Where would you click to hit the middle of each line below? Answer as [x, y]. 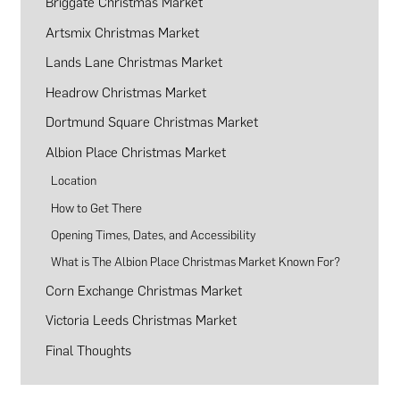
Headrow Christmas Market [125, 92]
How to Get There [97, 208]
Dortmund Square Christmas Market [151, 122]
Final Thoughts [88, 350]
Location [74, 181]
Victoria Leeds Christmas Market [141, 321]
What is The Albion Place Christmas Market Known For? [196, 262]
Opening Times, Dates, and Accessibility [154, 234]
